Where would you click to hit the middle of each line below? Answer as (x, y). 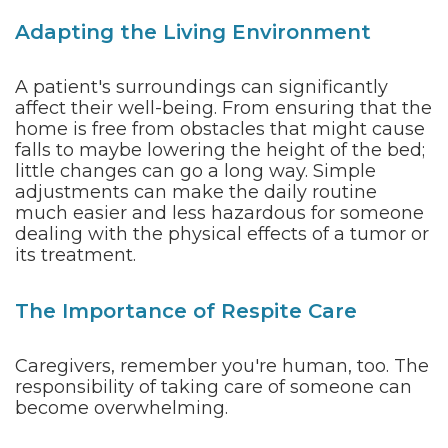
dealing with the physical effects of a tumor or (222, 234)
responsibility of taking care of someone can (213, 387)
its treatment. (75, 255)
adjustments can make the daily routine (196, 192)
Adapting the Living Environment (193, 32)
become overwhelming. (121, 408)
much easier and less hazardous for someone (219, 213)
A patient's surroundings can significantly (201, 87)
